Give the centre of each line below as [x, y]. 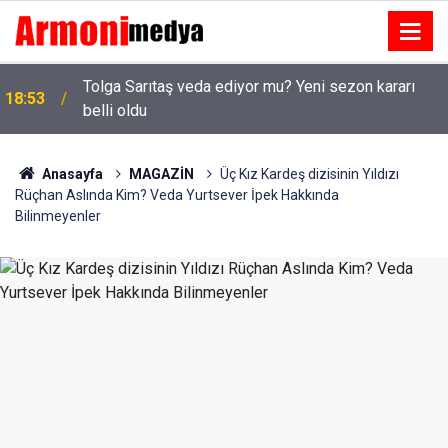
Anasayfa [70, 174]
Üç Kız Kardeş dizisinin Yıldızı [309, 174]
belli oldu [115, 110]
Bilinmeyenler [58, 216]
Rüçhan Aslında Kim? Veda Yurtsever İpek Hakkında [177, 195]
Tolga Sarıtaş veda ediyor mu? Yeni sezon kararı [249, 86]
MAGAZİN [161, 174]
